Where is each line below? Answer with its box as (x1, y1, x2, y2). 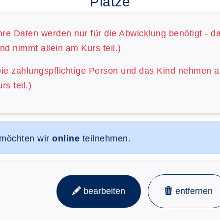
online (52, 134, 80, 143)
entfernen (172, 186, 213, 196)
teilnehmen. (80, 134, 131, 143)
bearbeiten (81, 186, 125, 196)
